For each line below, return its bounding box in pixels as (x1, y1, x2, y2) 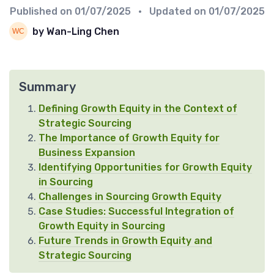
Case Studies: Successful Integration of (39, 206, 234, 218)
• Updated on (133, 6, 209, 18)
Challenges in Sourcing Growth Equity (39, 191, 221, 203)
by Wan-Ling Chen (32, 25, 119, 37)
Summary (19, 80, 76, 95)
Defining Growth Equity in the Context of (39, 103, 237, 115)
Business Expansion (39, 147, 135, 159)
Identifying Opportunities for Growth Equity (39, 161, 252, 174)
